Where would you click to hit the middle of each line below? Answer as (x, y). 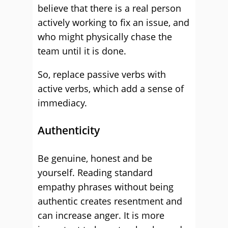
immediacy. (62, 103)
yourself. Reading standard (95, 173)
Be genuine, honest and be (95, 158)
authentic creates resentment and (110, 201)
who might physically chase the (105, 37)
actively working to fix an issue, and (113, 22)
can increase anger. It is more (101, 215)
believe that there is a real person (109, 8)
